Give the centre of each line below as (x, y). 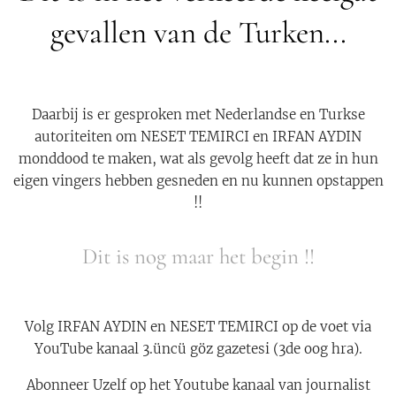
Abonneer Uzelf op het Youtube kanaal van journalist (198, 385)
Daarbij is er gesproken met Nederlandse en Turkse (198, 114)
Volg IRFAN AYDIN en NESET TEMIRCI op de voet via (198, 326)
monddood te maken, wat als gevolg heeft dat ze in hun (198, 158)
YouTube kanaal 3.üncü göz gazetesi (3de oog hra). (198, 348)
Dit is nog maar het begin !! (198, 256)
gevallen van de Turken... (198, 32)
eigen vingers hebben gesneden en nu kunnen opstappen (198, 180)
